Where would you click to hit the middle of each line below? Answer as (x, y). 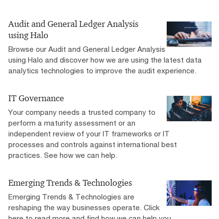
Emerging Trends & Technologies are (71, 196)
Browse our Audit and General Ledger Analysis (87, 49)
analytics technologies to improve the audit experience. (102, 70)
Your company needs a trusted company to (82, 112)
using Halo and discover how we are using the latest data (105, 59)
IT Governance (36, 98)
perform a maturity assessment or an (72, 122)
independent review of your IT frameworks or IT (89, 133)
